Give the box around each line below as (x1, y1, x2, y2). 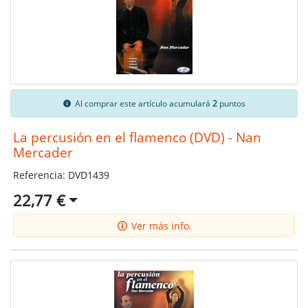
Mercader (12, 143, 73, 161)
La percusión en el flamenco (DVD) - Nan (12, 128, 261, 146)
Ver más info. (129, 219, 192, 232)
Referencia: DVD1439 (12, 168, 109, 181)
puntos (217, 98, 245, 109)
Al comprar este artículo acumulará (72, 98, 212, 109)
